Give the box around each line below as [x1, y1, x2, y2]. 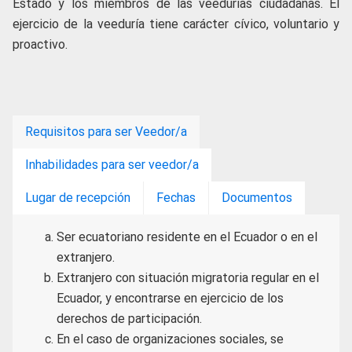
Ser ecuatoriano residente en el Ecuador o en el [57, 229, 317, 244]
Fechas [156, 190, 196, 205]
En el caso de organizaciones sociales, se [57, 332, 284, 346]
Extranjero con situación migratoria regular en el [57, 270, 319, 285]
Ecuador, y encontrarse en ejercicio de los [57, 291, 284, 306]
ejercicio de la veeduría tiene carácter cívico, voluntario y [13, 16, 339, 31]
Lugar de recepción [25, 190, 130, 205]
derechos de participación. [57, 311, 202, 326]
